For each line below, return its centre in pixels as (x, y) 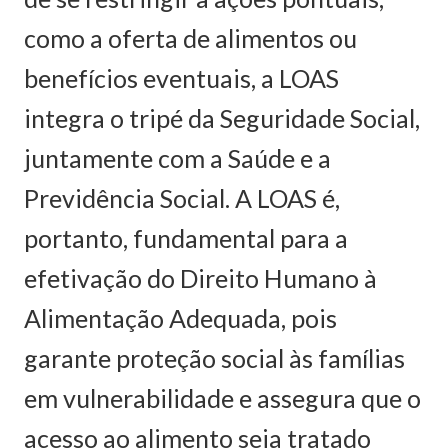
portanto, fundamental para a (186, 237)
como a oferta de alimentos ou (190, 37)
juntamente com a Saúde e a (177, 157)
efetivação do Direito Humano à (200, 277)
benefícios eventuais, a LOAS (181, 77)
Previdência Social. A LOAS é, (182, 197)
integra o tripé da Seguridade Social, (222, 117)
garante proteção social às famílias (214, 357)
